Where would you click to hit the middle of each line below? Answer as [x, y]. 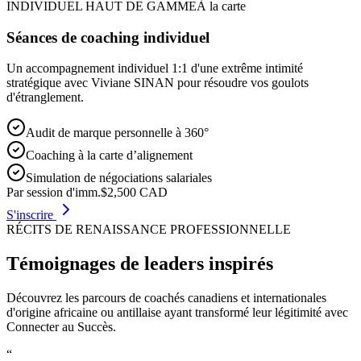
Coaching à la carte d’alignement [109, 156]
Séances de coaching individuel [108, 37]
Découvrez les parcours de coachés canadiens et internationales [166, 298]
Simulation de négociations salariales [119, 178]
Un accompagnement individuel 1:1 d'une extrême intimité [155, 68]
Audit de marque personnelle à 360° [117, 133]
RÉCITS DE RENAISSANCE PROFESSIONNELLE [149, 230]
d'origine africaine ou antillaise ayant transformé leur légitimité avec [177, 313]
